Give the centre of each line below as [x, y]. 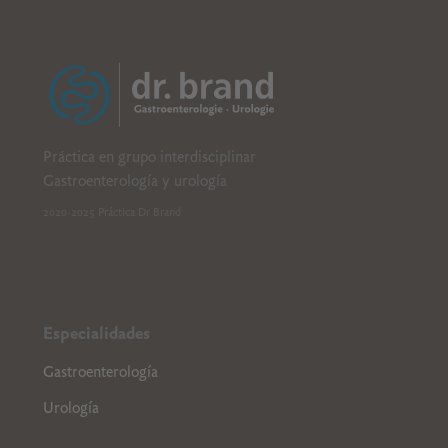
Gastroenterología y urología [134, 181]
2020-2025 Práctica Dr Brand [111, 212]
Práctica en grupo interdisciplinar [149, 157]
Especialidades [96, 334]
